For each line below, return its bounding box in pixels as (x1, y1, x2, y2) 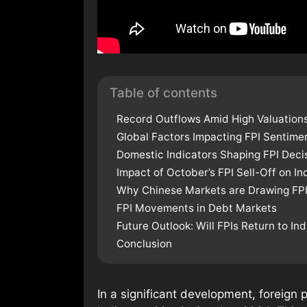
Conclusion (116, 236, 172, 250)
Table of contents (110, 84, 217, 101)
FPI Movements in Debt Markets (116, 201, 277, 214)
